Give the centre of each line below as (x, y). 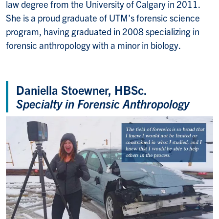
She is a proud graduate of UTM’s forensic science (103, 17)
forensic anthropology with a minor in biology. (93, 45)
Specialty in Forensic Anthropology (103, 103)
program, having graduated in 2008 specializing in (103, 31)
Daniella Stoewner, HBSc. (82, 89)
